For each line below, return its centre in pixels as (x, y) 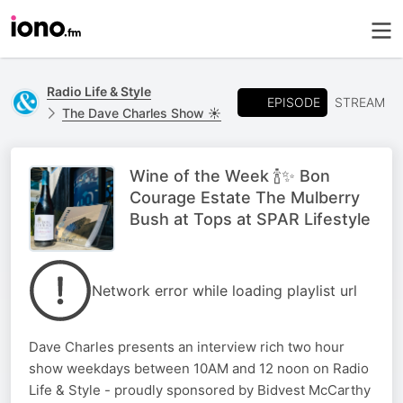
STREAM (360, 102)
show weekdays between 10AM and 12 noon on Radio (199, 368)
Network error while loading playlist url (224, 291)
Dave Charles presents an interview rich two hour (187, 347)
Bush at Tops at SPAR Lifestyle (250, 219)
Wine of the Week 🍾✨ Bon (230, 176)
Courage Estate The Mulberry (245, 197)
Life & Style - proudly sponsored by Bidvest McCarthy (200, 390)
